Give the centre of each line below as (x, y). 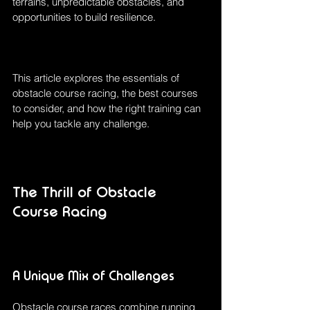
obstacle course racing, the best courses (107, 93)
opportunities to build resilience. (84, 17)
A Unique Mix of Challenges (93, 276)
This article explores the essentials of (97, 78)
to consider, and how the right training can (108, 109)
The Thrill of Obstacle (86, 192)
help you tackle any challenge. (81, 124)
